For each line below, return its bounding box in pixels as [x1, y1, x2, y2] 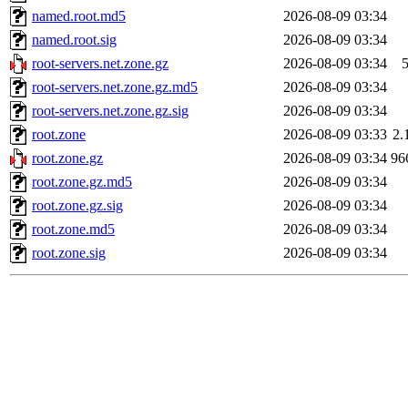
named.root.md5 [32, 8, 126, 25]
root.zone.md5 [32, 221, 115, 238]
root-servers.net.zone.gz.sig [32, 103, 189, 119]
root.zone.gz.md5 [32, 174, 132, 190]
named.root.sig [32, 32, 117, 48]
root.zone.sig [32, 245, 106, 261]
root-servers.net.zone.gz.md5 [32, 79, 198, 96]
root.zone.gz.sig [32, 198, 123, 214]
